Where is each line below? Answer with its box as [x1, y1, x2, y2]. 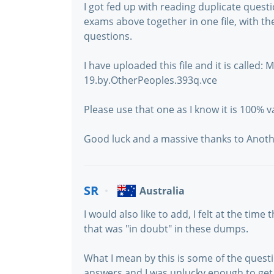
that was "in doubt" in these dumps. [84, 222, 248, 235]
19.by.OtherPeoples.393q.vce [84, 73, 217, 87]
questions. [84, 29, 132, 43]
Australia [139, 184, 185, 198]
